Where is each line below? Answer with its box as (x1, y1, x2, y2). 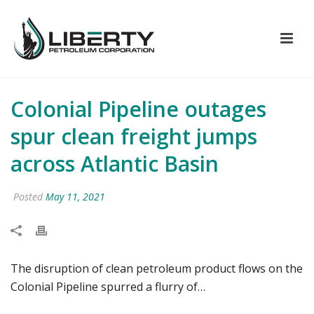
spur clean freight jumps (11, 122, 257, 151)
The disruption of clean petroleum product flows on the (11, 261, 303, 276)
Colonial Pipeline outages (11, 95, 266, 123)
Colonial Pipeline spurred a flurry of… (11, 279, 205, 294)
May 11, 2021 (46, 190, 105, 203)
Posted (11, 190, 46, 203)
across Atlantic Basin (11, 149, 219, 178)
